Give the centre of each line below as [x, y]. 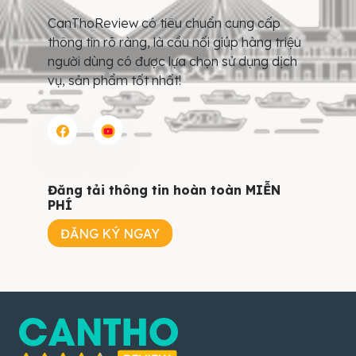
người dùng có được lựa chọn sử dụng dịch [172, 62]
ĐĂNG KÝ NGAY [110, 233]
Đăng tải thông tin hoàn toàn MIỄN [164, 190]
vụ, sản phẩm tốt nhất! [114, 81]
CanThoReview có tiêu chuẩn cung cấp [164, 23]
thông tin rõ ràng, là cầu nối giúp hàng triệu [174, 43]
